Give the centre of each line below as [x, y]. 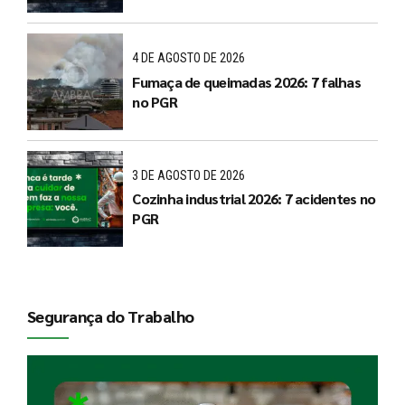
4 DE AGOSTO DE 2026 [189, 58]
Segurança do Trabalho [111, 316]
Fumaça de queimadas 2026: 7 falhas [246, 81]
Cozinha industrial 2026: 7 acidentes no [254, 199]
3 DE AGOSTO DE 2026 [189, 175]
